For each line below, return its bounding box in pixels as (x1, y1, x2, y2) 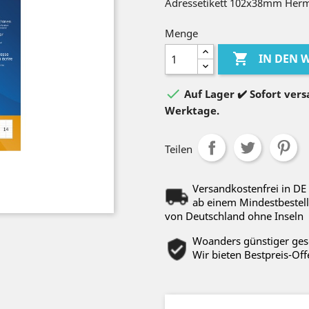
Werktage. (165, 103, 219, 117)
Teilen (165, 141, 192, 156)
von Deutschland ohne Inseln (165, 208, 303, 223)
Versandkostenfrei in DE (192, 181, 306, 195)
